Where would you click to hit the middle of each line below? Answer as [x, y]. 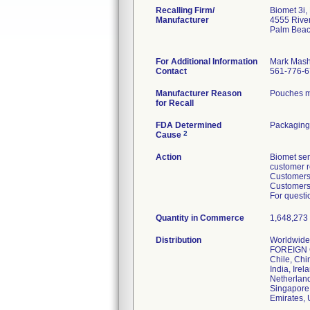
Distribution [179, 240]
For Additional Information [207, 62]
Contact [171, 71]
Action [168, 157]
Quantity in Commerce [200, 218]
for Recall [175, 103]
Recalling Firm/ [185, 10]
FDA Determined [189, 125]
